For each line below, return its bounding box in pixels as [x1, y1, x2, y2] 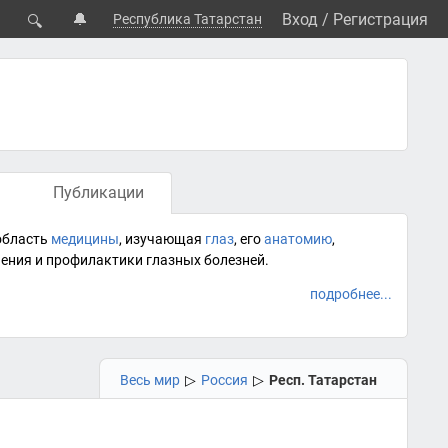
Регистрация [333, 10, 428, 29]
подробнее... [310, 286, 392, 302]
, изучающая [119, 231, 205, 247]
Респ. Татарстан [269, 372, 377, 388]
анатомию [264, 231, 332, 247]
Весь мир [120, 372, 180, 388]
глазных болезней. [143, 252, 269, 268]
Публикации [53, 183, 144, 202]
